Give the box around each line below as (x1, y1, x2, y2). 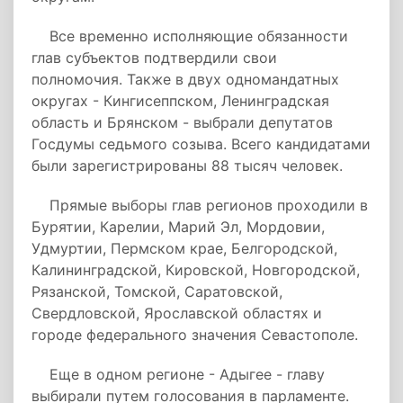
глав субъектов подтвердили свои (31, 49, 277, 67)
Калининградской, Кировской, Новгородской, (31, 261, 360, 279)
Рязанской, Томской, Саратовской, (31, 282, 282, 300)
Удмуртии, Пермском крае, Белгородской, (31, 239, 337, 257)
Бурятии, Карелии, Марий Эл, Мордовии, (31, 218, 325, 236)
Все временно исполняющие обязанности (31, 27, 348, 45)
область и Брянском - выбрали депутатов (31, 113, 333, 131)
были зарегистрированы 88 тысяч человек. (31, 157, 343, 175)
